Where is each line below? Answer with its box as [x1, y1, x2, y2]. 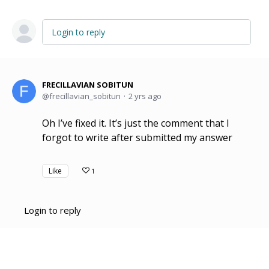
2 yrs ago [128, 91, 162, 102]
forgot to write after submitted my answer [42, 131, 232, 145]
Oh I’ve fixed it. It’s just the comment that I [42, 116, 229, 130]
